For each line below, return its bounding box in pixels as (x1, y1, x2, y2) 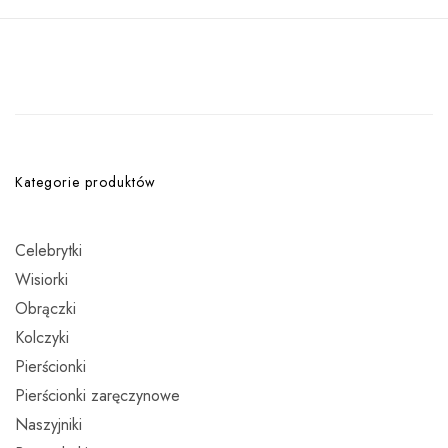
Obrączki (15, 296, 76, 320)
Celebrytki (15, 238, 82, 262)
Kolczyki (15, 325, 69, 349)
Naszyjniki (15, 412, 82, 436)
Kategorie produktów (15, 171, 156, 192)
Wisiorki (15, 267, 68, 291)
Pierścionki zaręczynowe (15, 383, 180, 407)
